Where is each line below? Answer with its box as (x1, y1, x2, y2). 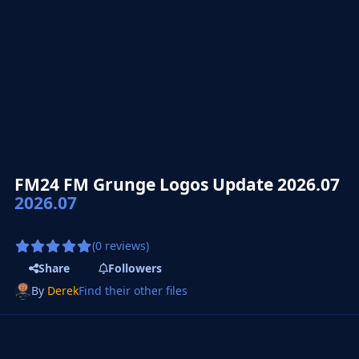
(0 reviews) (91, 238, 149, 254)
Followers (107, 260, 162, 276)
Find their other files (79, 283, 188, 299)
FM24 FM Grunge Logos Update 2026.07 (14, 172, 341, 196)
